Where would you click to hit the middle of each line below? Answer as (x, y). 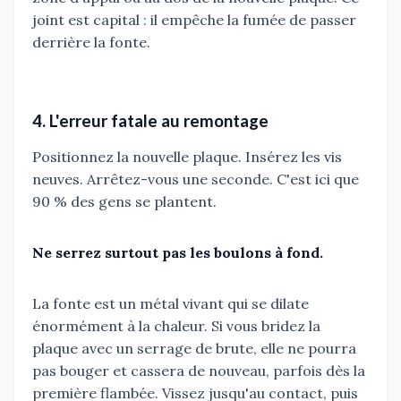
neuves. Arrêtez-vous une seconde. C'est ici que (196, 179)
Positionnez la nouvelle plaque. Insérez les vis (187, 157)
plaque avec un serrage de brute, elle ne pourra (194, 349)
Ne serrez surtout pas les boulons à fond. (178, 253)
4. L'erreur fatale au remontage (150, 121)
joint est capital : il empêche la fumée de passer (194, 20)
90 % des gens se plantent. (124, 202)
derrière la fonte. (91, 43)
